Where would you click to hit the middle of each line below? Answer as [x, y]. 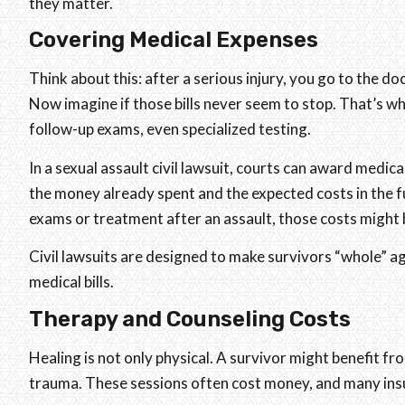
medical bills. [71, 282]
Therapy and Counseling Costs [190, 319]
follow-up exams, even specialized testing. [170, 129]
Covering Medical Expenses [174, 40]
